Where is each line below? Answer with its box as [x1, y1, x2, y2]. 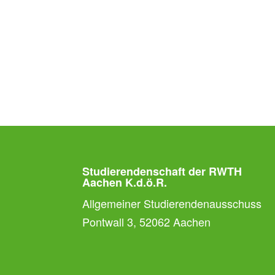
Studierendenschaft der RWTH [82, 163, 242, 179]
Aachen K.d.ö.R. [82, 174, 168, 190]
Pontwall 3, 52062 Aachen [82, 213, 211, 230]
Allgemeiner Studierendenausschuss [82, 195, 262, 211]
